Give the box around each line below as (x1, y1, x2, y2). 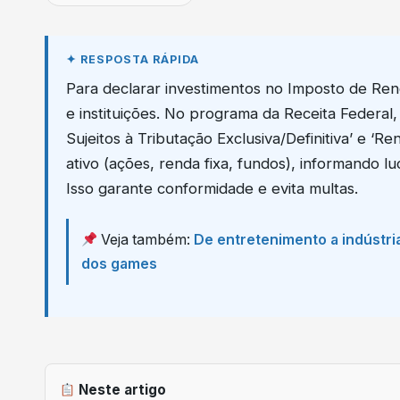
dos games (81, 255, 157, 273)
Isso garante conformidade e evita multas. (66, 179, 358, 198)
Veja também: (97, 231, 195, 249)
